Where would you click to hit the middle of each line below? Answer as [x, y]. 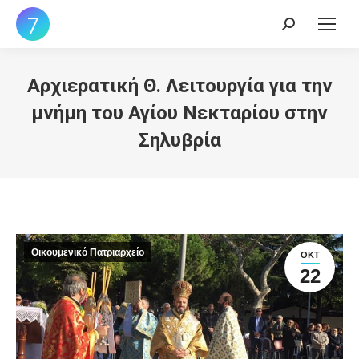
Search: [302, 28]
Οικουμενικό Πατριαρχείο [88, 252]
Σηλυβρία [179, 140]
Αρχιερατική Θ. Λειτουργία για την [179, 86]
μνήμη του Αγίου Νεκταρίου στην [179, 113]
